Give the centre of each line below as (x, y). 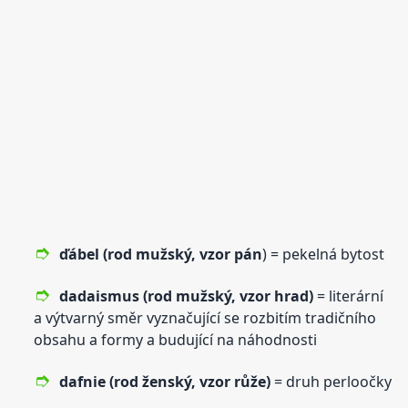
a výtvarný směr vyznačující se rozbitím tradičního (205, 317)
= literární (349, 296)
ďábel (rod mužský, (130, 254)
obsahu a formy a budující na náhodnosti (176, 339)
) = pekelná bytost (324, 254)
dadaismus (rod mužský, (150, 296)
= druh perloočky (331, 381)
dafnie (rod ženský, (130, 381)
